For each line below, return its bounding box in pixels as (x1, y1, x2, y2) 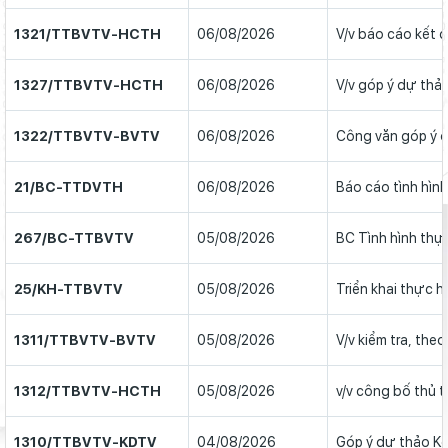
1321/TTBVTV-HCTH (14, 26, 161, 42)
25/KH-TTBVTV (14, 281, 123, 297)
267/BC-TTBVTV (14, 230, 134, 246)
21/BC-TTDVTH (14, 179, 123, 195)
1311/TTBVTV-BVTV (14, 332, 156, 348)
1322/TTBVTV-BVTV (14, 128, 160, 144)
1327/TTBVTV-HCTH (14, 77, 163, 93)
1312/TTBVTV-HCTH (14, 383, 161, 399)
